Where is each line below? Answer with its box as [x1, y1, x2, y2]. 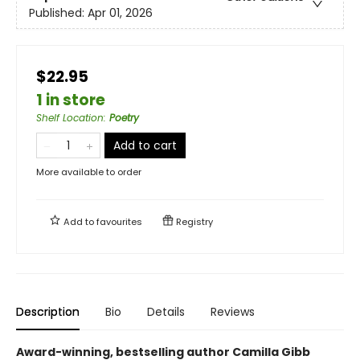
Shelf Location [36, 110, 104, 125]
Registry [174, 215, 213, 228]
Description [16, 303, 80, 320]
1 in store [36, 88, 105, 111]
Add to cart [113, 137, 177, 153]
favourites [96, 215, 142, 228]
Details [147, 303, 185, 320]
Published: [29, 5, 88, 22]
